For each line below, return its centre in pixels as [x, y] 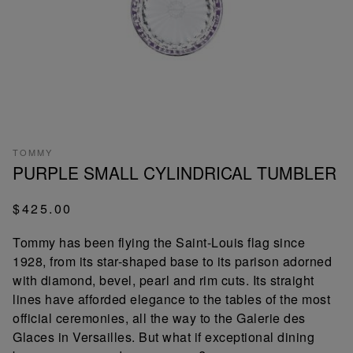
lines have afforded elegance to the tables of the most [171, 299]
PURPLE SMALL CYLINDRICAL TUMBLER [175, 172]
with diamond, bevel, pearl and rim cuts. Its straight [163, 280]
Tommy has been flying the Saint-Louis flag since [159, 242]
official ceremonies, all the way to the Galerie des [159, 318]
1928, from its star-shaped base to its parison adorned [172, 261]
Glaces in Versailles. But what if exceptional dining [163, 336]
